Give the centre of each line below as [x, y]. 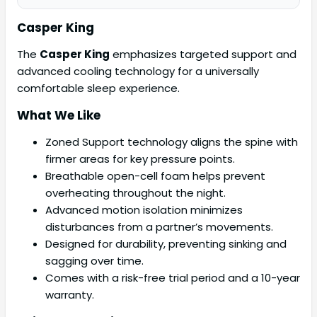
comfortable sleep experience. [98, 88]
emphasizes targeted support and [203, 54]
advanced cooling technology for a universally [138, 71]
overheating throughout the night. [136, 193]
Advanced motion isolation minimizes [144, 210]
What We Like [59, 116]
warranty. [70, 295]
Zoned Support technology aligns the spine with [172, 142]
